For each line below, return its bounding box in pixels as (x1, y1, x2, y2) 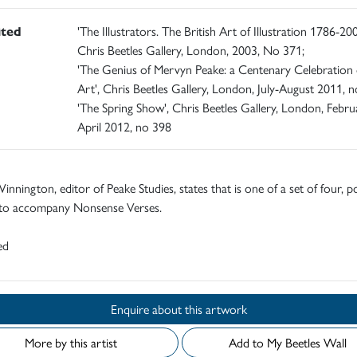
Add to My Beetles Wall (285, 333, 347, 352)
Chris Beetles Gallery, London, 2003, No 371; (76, 41, 304, 60)
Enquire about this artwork (184, 300, 247, 319)
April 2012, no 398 (76, 117, 171, 136)
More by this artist (25, 333, 117, 352)
